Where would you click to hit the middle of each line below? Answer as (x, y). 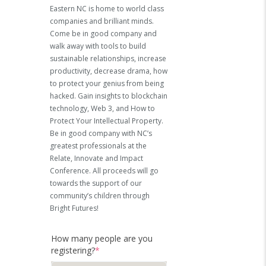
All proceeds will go (126, 170)
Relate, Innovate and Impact (96, 158)
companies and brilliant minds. (102, 21)
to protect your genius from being (107, 83)
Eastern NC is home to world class (107, 8)
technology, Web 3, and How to (102, 108)
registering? (73, 250)
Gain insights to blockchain (123, 96)
